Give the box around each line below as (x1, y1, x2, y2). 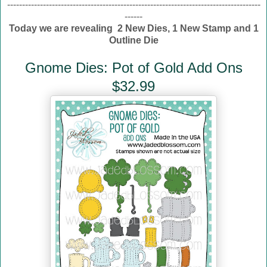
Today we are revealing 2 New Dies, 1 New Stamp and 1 (8, 23, 259, 34)
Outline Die (108, 35, 159, 46)
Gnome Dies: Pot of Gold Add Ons (24, 60, 243, 76)
